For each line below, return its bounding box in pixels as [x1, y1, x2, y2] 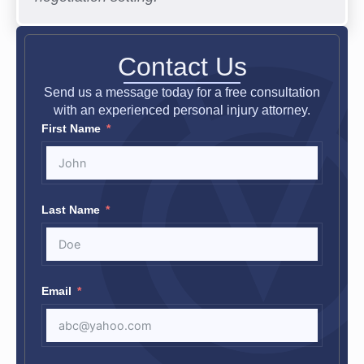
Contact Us [117, 51, 247, 81]
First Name [41, 121, 101, 135]
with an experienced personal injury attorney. [54, 102, 310, 117]
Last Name [41, 202, 100, 216]
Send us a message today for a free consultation [44, 84, 320, 99]
